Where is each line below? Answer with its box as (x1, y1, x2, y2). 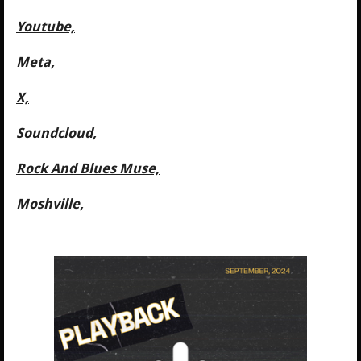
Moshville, (16, 195, 84, 212)
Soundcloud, (16, 124, 97, 141)
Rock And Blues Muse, (16, 160, 160, 176)
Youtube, (16, 18, 75, 35)
